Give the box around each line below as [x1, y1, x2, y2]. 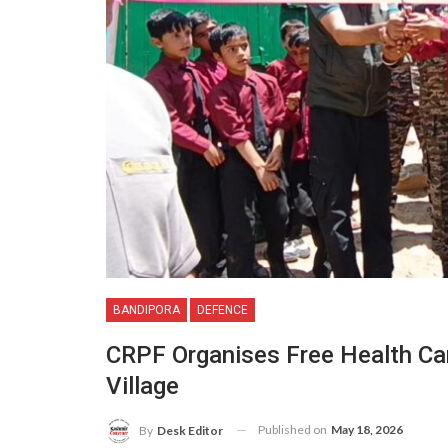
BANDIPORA [113, 302, 180, 317]
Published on [258, 421, 329, 437]
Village [106, 371, 179, 400]
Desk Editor [157, 422, 223, 438]
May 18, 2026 [331, 421, 403, 437]
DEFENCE [197, 302, 248, 317]
